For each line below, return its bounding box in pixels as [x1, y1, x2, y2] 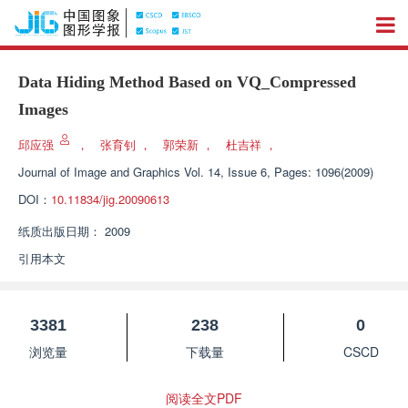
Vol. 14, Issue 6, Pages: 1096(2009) [184, 163, 373, 180]
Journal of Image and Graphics [18, 163, 180, 180]
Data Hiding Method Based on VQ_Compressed [18, 73, 356, 91]
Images [18, 100, 68, 118]
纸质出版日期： [18, 222, 101, 240]
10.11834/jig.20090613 [51, 190, 169, 208]
